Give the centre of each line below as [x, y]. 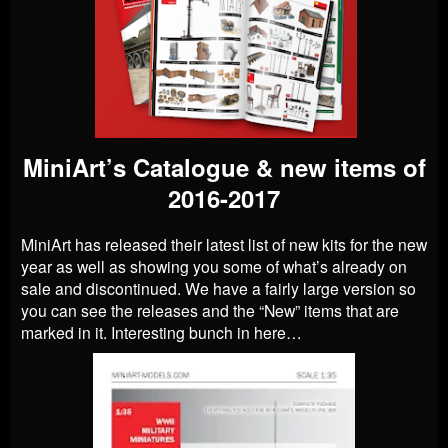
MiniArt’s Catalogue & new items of [224, 166]
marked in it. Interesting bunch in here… [161, 331]
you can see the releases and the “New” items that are [210, 309]
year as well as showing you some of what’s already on [214, 265]
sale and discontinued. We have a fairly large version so [218, 287]
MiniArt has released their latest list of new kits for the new [224, 243]
